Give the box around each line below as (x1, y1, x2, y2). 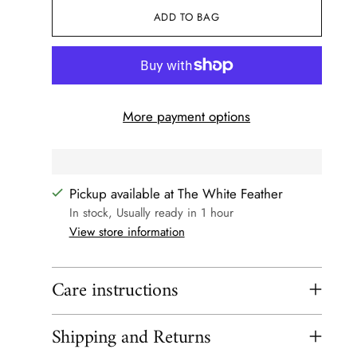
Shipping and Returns (51, 320, 211, 355)
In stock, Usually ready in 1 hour (69, 203, 233, 222)
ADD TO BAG (153, 10, 220, 25)
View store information (69, 222, 185, 241)
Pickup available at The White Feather (69, 183, 283, 203)
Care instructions (51, 273, 178, 308)
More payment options (123, 106, 251, 126)
